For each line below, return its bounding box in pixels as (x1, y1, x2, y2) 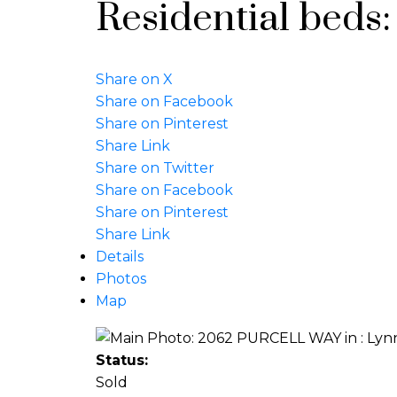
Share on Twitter (95, 159, 214, 176)
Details (95, 247, 144, 265)
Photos (95, 269, 146, 287)
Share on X (95, 70, 173, 88)
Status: (95, 352, 148, 370)
